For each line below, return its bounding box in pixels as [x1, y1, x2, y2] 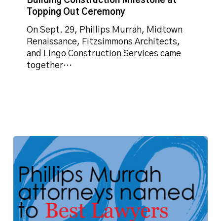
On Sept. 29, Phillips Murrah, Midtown [27, 25, 183, 35]
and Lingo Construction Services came [27, 49, 182, 58]
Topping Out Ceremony [27, 7, 126, 17]
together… [27, 61, 73, 70]
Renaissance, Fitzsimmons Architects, [27, 37, 181, 46]
